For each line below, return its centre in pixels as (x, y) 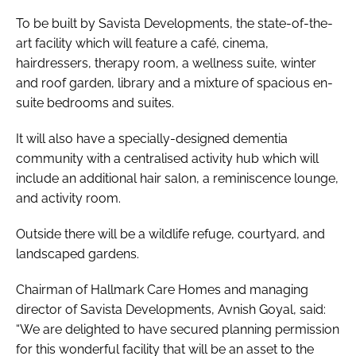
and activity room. (68, 198)
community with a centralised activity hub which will (167, 158)
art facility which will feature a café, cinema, (142, 43)
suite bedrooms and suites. (95, 103)
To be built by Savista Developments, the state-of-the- (174, 23)
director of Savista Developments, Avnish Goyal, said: (171, 309)
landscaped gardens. (77, 253)
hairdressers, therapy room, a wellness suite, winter (166, 63)
